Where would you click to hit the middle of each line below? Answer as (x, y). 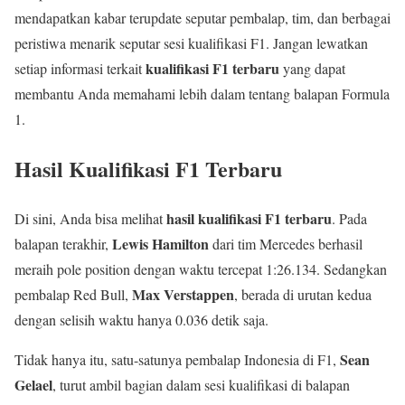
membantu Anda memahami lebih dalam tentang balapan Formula (202, 94)
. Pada (349, 218)
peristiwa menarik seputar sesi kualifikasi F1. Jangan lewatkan (191, 43)
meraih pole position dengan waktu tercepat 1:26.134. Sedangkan (201, 269)
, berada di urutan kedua (303, 294)
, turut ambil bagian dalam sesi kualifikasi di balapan (201, 385)
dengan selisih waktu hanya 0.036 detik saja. (141, 320)
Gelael (33, 385)
